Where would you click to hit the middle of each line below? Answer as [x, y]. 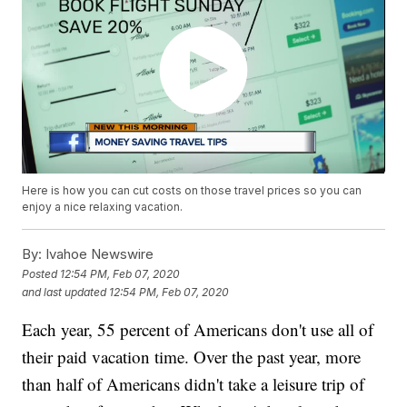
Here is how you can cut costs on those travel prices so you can [192, 191]
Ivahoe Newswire [98, 254]
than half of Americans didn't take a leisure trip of [194, 384]
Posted [41, 273]
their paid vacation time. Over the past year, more [192, 357]
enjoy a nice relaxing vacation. [103, 207]
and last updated [65, 292]
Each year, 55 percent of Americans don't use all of [198, 330]
